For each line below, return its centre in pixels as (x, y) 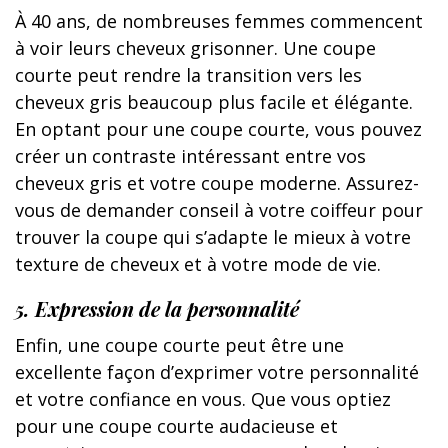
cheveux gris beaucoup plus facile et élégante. (214, 101)
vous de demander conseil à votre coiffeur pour (219, 209)
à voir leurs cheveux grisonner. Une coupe (195, 47)
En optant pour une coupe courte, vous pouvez (218, 128)
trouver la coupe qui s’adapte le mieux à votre (213, 236)
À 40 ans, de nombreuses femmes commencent (219, 20)
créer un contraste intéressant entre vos (190, 155)
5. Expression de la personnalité (157, 308)
